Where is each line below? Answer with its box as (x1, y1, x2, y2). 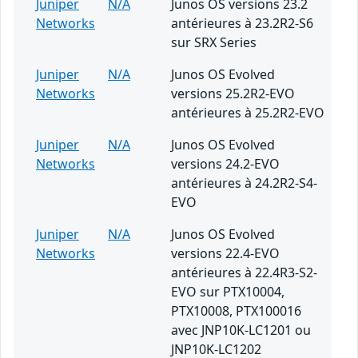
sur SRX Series (171, 34, 257, 52)
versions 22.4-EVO (171, 245, 280, 263)
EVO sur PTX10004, (171, 283, 284, 301)
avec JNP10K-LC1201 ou (171, 321, 311, 340)
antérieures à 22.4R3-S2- (171, 264, 317, 282)
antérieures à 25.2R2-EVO (171, 104, 324, 122)
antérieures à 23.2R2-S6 (171, 14, 313, 33)
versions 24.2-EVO (171, 155, 280, 173)
